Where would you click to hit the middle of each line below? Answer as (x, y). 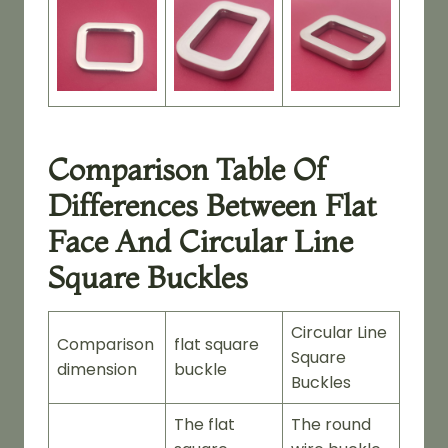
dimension (97, 369)
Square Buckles (148, 277)
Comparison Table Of (187, 169)
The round (331, 424)
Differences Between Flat (212, 205)
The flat (204, 424)
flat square (216, 344)
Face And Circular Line (200, 241)
